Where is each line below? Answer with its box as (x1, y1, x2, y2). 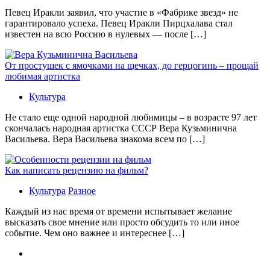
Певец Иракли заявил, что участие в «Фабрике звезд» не (5, 7, 238, 18)
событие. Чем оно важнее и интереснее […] (5, 228, 184, 239)
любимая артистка (5, 71, 80, 82)
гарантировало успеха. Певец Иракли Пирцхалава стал (5, 18, 233, 29)
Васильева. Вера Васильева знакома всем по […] (5, 134, 205, 145)
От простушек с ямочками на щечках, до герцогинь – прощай (5, 60, 259, 71)
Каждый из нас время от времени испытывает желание (5, 206, 232, 217)
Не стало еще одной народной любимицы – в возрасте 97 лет (5, 112, 257, 123)
